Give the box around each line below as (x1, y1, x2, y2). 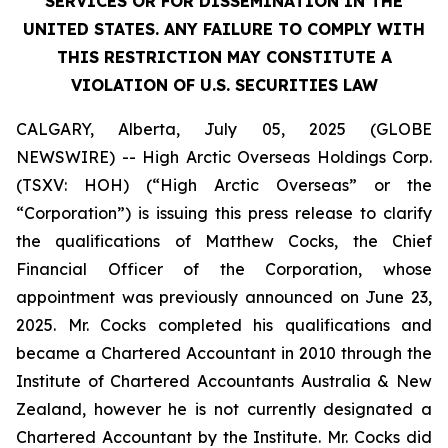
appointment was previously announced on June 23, (16, 287, 432, 307)
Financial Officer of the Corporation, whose (16, 259, 432, 279)
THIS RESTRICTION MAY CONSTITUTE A (56, 47, 392, 67)
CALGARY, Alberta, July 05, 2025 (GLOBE (16, 119, 432, 139)
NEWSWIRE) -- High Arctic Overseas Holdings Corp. (16, 147, 432, 167)
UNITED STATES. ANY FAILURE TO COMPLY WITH (23, 19, 425, 39)
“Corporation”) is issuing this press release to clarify (16, 203, 432, 223)
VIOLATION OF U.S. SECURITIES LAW (70, 75, 378, 95)
